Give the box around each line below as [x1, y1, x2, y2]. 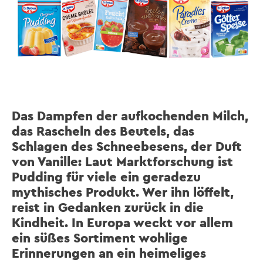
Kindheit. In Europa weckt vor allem [12, 214, 233, 231]
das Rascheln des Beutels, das [12, 122, 194, 139]
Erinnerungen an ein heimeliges [12, 244, 206, 261]
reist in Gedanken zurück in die [12, 198, 204, 215]
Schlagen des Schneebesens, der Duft [12, 137, 242, 154]
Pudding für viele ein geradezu [12, 168, 201, 185]
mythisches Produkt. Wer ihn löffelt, [12, 183, 234, 200]
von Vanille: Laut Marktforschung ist [12, 153, 233, 170]
